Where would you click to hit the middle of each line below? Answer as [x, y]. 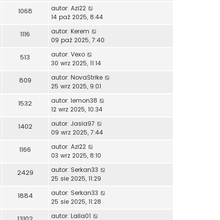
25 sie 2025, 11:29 [76, 178]
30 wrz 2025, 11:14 [76, 63]
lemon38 [84, 100]
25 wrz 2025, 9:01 [76, 86]
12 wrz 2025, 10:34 [77, 109]
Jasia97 [83, 123]
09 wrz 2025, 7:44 [77, 132]
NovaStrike [87, 77]
